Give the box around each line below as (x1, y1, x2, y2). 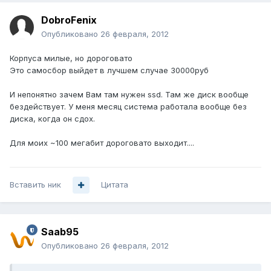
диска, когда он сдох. (10, 114, 95, 124)
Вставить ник (10, 180, 61, 190)
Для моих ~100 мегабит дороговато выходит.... (10, 138, 194, 148)
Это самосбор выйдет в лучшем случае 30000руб (10, 65, 209, 76)
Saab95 (41, 226, 79, 238)
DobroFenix (41, 14, 97, 27)
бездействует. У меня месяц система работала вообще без (10, 102, 247, 112)
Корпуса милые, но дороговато (10, 53, 132, 64)
